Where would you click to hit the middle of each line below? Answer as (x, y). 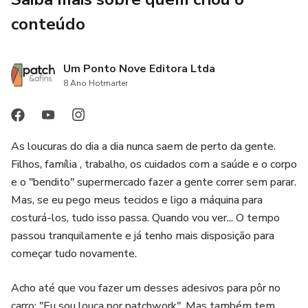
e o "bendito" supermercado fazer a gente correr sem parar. (154, 182)
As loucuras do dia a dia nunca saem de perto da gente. (143, 146)
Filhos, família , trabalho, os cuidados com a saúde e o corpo (154, 164)
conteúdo (48, 24)
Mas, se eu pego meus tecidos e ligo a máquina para (137, 200)
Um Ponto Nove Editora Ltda (139, 69)
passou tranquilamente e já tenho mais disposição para (143, 236)
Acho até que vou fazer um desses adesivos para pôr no (146, 288)
